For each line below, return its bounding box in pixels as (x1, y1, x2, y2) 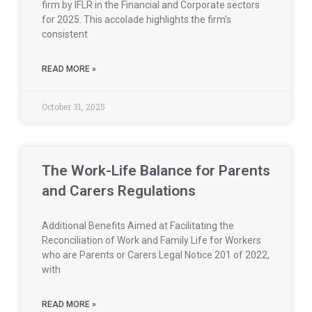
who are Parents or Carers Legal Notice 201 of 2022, (42, 249, 270, 260)
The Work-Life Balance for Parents (42, 162, 270, 179)
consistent (42, 29, 88, 40)
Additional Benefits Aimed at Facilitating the (42, 220, 234, 231)
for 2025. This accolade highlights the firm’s (42, 14, 231, 25)
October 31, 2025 (42, 101, 105, 112)
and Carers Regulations (42, 182, 196, 199)
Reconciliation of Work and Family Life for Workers (42, 235, 261, 246)
